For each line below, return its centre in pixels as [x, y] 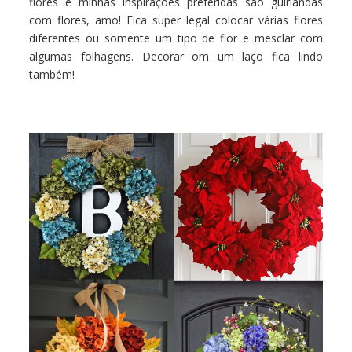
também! [52, 74]
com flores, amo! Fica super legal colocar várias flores [176, 20]
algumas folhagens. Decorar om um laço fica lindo [176, 56]
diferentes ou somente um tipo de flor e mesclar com [176, 38]
